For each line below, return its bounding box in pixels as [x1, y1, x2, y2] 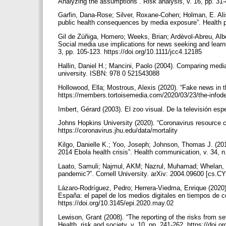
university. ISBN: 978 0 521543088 [58, 69, 161, 77]
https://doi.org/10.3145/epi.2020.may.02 [58, 199, 176, 207]
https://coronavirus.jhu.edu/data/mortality [58, 127, 180, 135]
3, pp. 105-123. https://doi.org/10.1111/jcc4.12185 [58, 48, 204, 56]
